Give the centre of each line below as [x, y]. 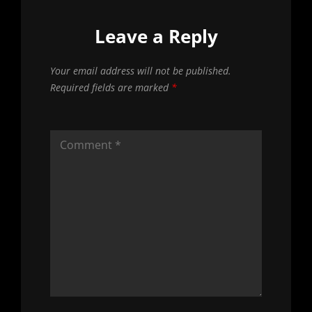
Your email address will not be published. [141, 71]
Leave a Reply [156, 37]
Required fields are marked [111, 88]
